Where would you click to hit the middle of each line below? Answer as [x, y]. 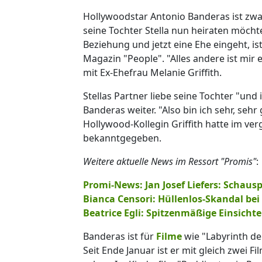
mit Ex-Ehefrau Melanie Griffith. [154, 72]
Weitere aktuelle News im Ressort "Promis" [170, 161]
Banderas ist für [120, 236]
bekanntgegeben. [122, 138]
